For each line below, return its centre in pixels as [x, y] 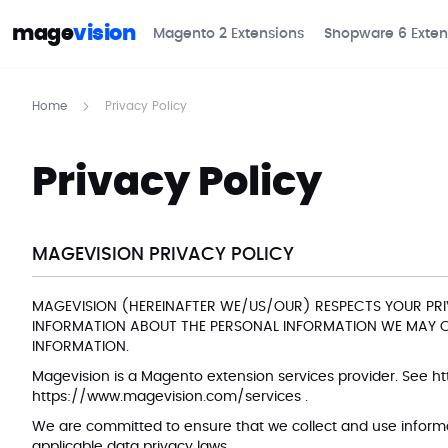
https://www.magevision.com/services [168, 397]
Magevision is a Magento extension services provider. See [232, 377]
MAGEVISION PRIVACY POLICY [163, 255]
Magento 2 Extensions [228, 33]
